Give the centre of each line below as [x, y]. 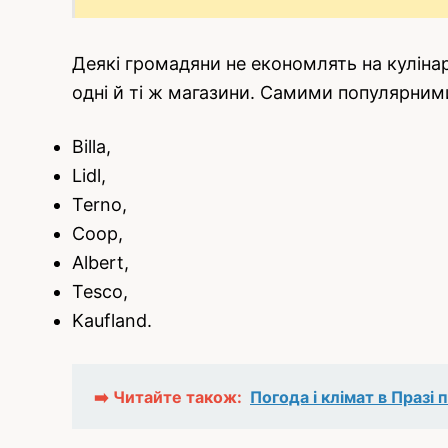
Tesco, [100, 292]
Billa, [91, 147]
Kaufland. [112, 321]
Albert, [100, 263]
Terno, [99, 205]
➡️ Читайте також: [168, 397]
